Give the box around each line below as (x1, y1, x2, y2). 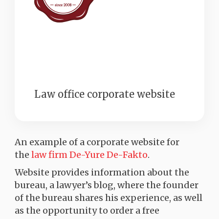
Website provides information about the (15, 167, 189, 178)
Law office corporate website (34, 88, 175, 100)
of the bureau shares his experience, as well (15, 192, 202, 203)
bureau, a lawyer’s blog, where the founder (15, 179, 198, 191)
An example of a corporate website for (15, 136, 179, 148)
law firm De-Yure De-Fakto (31, 149, 148, 160)
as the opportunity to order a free (15, 205, 159, 216)
